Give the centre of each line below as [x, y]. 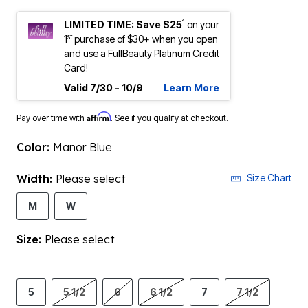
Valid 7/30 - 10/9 [103, 88]
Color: [35, 147]
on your [203, 24]
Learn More [191, 88]
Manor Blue [82, 147]
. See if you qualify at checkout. [169, 118]
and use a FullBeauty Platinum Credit [142, 53]
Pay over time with [52, 118]
